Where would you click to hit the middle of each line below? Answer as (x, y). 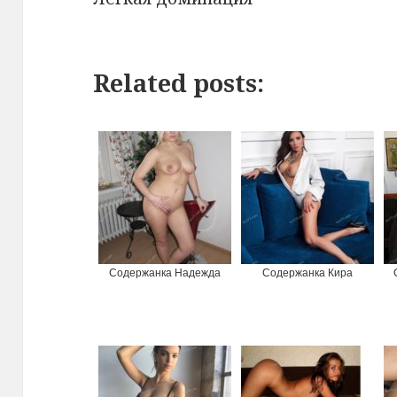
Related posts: (179, 83)
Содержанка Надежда (165, 273)
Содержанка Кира (308, 273)
